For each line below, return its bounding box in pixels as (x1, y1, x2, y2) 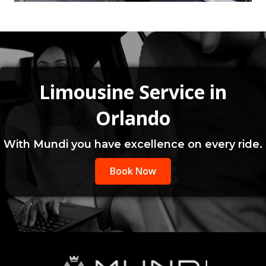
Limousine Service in (39, 79, 227, 105)
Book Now (110, 164, 156, 178)
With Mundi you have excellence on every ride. (4, 138, 262, 151)
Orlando (96, 105, 170, 131)
